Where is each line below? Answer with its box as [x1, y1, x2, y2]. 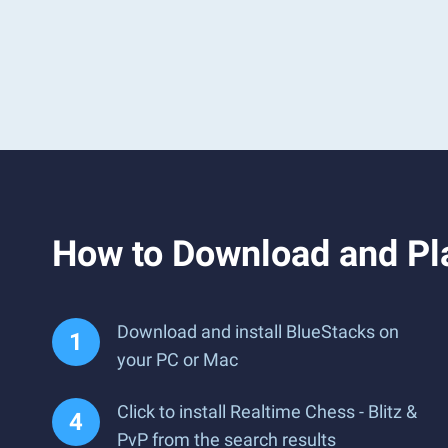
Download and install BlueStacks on [117, 321, 399, 342]
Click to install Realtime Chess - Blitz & [117, 401, 417, 422]
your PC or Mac [117, 349, 238, 370]
